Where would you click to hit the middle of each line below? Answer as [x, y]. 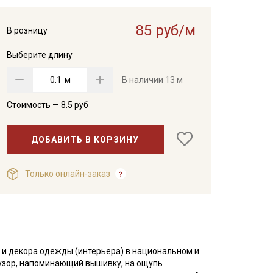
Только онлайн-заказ [67, 174]
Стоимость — [34, 105]
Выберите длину [39, 55]
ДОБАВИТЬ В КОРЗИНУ [85, 139]
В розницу [27, 30]
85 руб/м [165, 30]
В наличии [143, 80]
